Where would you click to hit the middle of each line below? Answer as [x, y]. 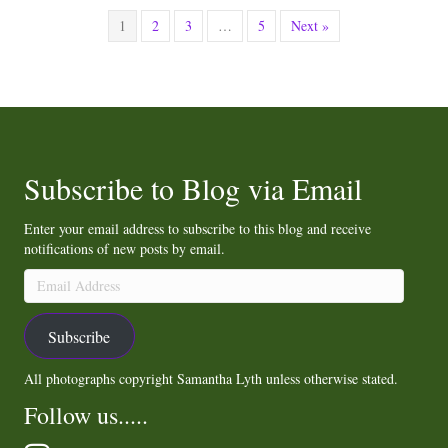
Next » [310, 26]
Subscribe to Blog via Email [193, 188]
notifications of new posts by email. [124, 249]
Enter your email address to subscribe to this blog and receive [197, 229]
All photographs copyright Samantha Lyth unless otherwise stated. [211, 379]
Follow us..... [86, 415]
